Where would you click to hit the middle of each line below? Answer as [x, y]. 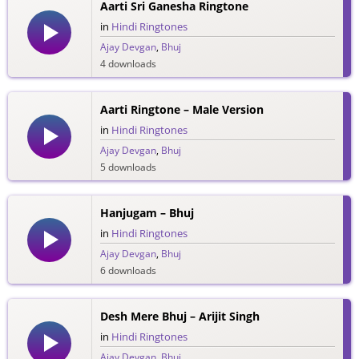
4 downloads [128, 63]
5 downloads [128, 167]
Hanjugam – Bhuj [147, 213]
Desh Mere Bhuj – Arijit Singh [179, 317]
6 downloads [128, 271]
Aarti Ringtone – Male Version [182, 110]
